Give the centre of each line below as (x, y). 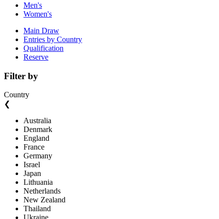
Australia (37, 121)
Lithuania (38, 182)
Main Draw (41, 30)
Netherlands (42, 191)
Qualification (44, 48)
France (34, 147)
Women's (38, 14)
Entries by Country (53, 39)
